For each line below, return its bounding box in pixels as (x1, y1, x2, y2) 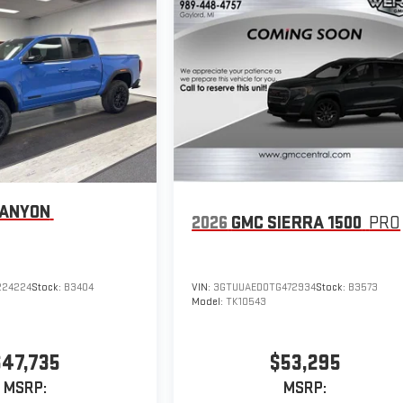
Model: (192, 295, 227, 309)
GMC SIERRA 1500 (231, 212, 363, 235)
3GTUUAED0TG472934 (213, 281, 317, 295)
